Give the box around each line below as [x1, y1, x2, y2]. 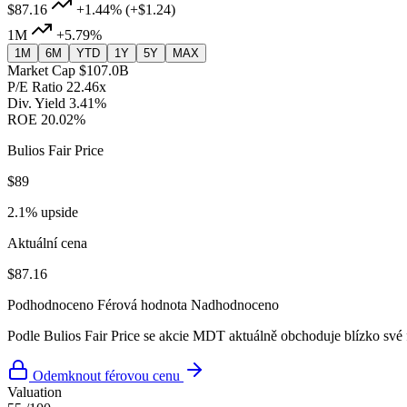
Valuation [7, 384, 62, 401]
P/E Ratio [7, 79, 63, 95]
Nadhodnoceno [191, 297, 279, 313]
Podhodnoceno [7, 297, 94, 313]
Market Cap [7, 63, 75, 79]
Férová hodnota [97, 297, 187, 313]
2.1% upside [7, 204, 78, 221]
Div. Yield [7, 95, 65, 112]
